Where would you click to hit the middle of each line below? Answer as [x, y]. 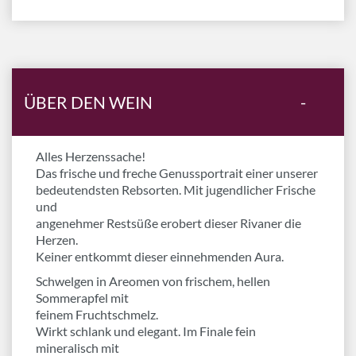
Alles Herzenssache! [91, 156]
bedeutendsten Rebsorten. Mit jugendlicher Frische [176, 190]
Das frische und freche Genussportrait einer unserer [177, 173]
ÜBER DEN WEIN [88, 102]
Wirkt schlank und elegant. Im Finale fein [146, 331]
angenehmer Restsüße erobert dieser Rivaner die [168, 223]
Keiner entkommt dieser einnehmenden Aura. [160, 256]
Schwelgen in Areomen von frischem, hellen [153, 281]
